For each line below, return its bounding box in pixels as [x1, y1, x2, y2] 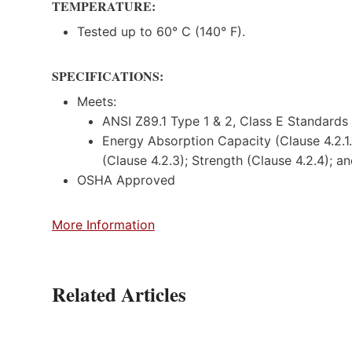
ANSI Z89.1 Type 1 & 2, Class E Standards [102, 112, 348, 129]
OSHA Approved [77, 171, 179, 188]
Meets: [77, 93, 116, 109]
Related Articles [52, 279, 186, 309]
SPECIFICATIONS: [52, 66, 167, 85]
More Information [52, 216, 155, 233]
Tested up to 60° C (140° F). [77, 23, 245, 39]
